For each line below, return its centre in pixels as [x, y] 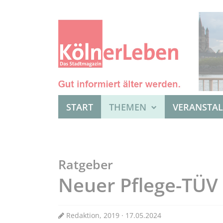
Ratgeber [86, 165]
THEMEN [129, 107]
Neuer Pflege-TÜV [138, 185]
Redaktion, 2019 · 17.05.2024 [113, 216]
